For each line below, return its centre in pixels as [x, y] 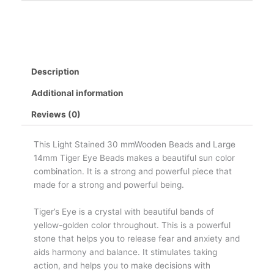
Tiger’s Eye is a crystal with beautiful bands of [124, 211]
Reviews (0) [56, 114]
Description [56, 71]
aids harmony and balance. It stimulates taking [125, 252]
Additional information [78, 93]
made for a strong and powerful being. [109, 184]
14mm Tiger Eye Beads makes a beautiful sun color [134, 157]
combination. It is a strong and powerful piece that [133, 171]
